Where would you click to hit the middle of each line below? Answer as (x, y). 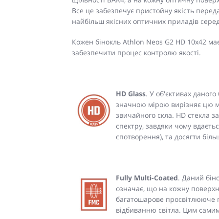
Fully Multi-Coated (147, 177)
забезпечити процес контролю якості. (136, 52)
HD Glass (131, 93)
